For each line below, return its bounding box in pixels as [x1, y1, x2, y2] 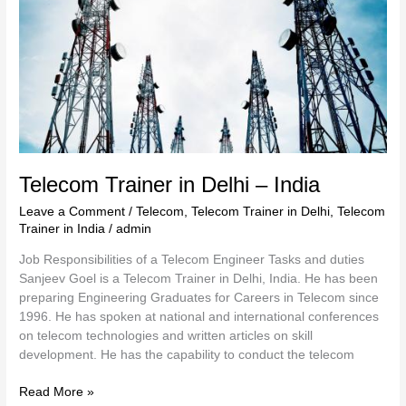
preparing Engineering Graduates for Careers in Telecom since [19, 290, 380, 304]
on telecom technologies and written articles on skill [19, 328, 314, 343]
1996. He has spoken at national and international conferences [19, 309, 380, 324]
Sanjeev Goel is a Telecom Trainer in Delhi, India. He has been [19, 271, 379, 285]
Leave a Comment [19, 205, 126, 219]
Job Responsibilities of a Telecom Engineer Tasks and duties [19, 252, 365, 266]
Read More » [19, 385, 95, 400]
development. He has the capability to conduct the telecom [19, 347, 355, 362]
